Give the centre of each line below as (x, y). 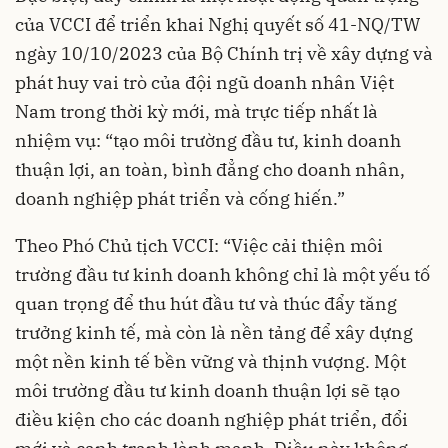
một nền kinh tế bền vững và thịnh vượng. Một (210, 361)
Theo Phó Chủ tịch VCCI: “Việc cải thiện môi (199, 245)
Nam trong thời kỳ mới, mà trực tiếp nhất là (196, 111)
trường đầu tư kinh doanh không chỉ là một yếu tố (222, 274)
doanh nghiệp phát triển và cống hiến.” (180, 198)
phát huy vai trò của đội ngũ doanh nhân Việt (204, 82)
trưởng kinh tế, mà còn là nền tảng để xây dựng (214, 332)
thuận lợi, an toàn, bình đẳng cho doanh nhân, (210, 169)
